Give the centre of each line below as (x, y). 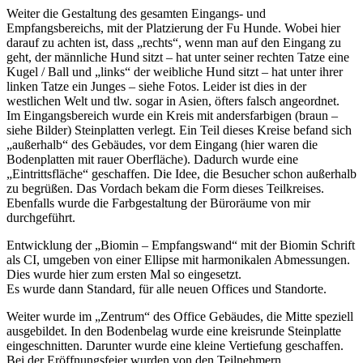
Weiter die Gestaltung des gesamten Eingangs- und (136, 13)
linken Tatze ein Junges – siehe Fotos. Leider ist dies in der (156, 86)
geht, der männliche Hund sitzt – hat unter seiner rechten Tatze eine (178, 57)
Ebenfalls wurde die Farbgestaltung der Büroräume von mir (158, 203)
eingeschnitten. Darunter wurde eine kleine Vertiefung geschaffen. (175, 345)
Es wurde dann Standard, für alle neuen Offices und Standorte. (167, 288)
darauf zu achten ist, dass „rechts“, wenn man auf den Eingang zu (174, 42)
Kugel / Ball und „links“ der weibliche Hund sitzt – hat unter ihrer (175, 71)
